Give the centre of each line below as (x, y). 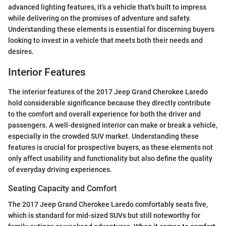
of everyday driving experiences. (60, 169)
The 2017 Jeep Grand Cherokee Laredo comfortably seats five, (108, 204)
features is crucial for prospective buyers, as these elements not (110, 147)
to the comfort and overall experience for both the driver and (104, 114)
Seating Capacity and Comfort (62, 188)
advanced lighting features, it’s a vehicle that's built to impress (107, 7)
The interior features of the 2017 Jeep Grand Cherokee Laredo (108, 92)
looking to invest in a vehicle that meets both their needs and (105, 41)
